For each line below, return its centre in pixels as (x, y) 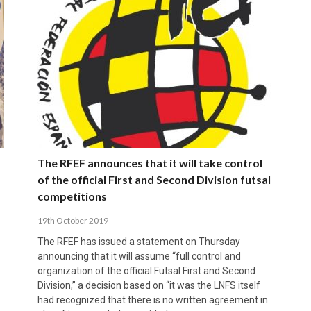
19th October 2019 (73, 220)
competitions (72, 196)
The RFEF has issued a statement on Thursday (138, 241)
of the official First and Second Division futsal (154, 179)
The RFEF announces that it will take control (150, 162)
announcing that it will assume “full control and (139, 256)
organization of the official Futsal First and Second (146, 270)
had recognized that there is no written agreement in (152, 300)
